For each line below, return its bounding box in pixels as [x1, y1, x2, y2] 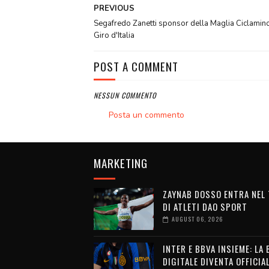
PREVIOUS [93, 3, 134, 14]
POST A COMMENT [93, 58, 178, 75]
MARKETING [93, 154, 148, 172]
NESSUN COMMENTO [93, 90, 156, 101]
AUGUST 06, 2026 [171, 214, 223, 224]
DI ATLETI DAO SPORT [162, 200, 247, 214]
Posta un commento [108, 109, 184, 121]
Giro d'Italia [93, 30, 134, 41]
